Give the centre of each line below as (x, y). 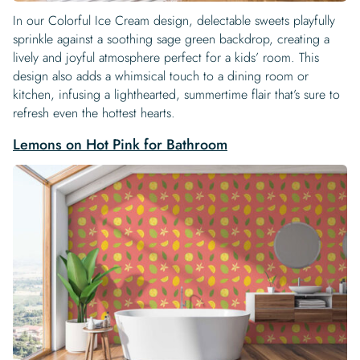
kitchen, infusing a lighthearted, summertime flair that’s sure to (176, 95)
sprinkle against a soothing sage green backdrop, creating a (171, 39)
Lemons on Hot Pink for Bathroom (120, 145)
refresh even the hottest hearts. (94, 113)
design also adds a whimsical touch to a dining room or (161, 76)
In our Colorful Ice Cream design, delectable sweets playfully (174, 21)
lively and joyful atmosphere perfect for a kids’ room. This (166, 58)
